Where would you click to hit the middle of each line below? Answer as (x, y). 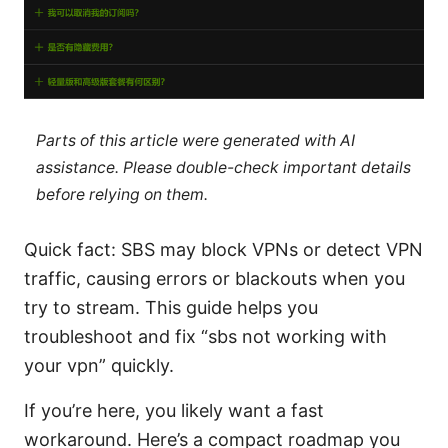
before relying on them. (121, 194)
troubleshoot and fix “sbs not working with (205, 337)
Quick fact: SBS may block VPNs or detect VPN (223, 250)
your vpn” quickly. (99, 366)
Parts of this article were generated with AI (195, 140)
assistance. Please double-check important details (223, 167)
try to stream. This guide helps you (171, 308)
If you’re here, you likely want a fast (174, 411)
